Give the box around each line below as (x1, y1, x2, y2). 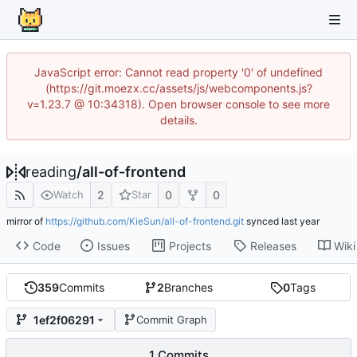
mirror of (6, 215, 45, 228)
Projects (168, 238, 211, 253)
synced (244, 215, 281, 228)
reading (25, 163, 76, 180)
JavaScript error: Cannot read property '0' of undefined (34, 65, 323, 79)
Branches (163, 280, 213, 295)
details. (159, 113, 198, 127)
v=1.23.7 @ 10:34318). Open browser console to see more (27, 97, 330, 111)
